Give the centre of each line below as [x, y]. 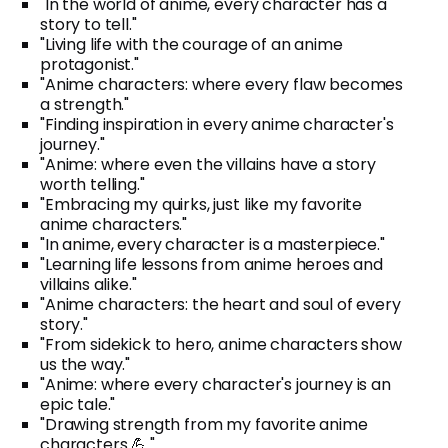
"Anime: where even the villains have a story [208, 164]
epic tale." [78, 404]
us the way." [85, 364]
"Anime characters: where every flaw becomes [222, 84]
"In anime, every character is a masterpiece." [212, 244]
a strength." [85, 104]
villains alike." [88, 284]
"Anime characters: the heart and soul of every [220, 304]
